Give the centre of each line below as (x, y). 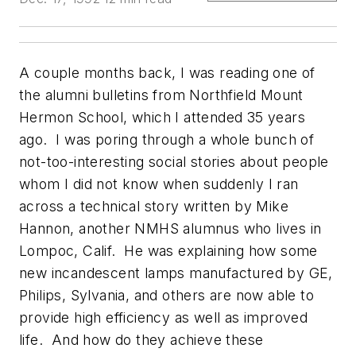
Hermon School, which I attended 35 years (162, 117)
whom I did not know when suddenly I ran (159, 184)
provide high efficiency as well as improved (164, 317)
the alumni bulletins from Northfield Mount (161, 95)
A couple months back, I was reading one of (167, 73)
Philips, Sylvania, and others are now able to (166, 295)
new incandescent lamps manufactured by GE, (176, 273)
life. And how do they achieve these (141, 340)
